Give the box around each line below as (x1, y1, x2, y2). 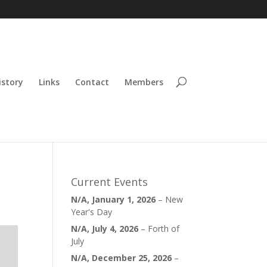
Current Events (71, 175, 148, 189)
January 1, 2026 (92, 194, 156, 205)
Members (124, 76, 163, 88)
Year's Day (71, 206, 113, 218)
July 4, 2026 (92, 223, 139, 234)
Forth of (148, 223, 180, 234)
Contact (74, 76, 109, 88)
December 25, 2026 (92, 252, 172, 263)
